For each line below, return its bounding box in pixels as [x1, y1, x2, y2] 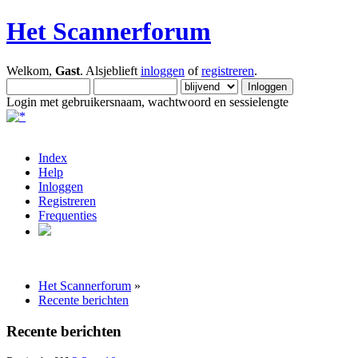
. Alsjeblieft [80, 63, 141, 78]
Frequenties [38, 208, 97, 222]
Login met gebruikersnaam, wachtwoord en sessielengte [6, 94, 288, 109]
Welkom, [6, 63, 55, 78]
